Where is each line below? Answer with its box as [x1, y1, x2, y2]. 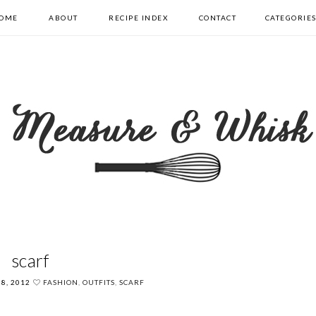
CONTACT [198, 13, 237, 22]
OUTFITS [83, 277, 116, 286]
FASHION [43, 277, 79, 286]
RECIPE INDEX [109, 13, 169, 22]
